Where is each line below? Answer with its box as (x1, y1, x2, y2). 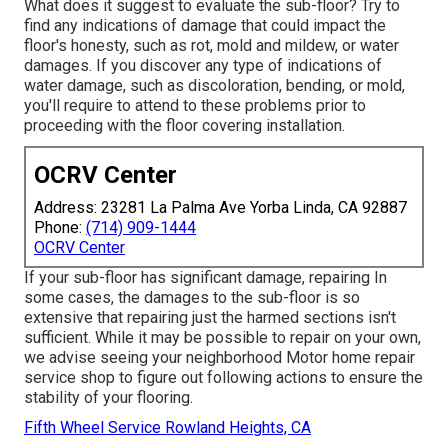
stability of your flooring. (24, 387, 193, 407)
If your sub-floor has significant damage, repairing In (24, 267, 387, 287)
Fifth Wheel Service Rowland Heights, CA (24, 417, 311, 437)
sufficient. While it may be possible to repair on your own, (24, 327, 421, 347)
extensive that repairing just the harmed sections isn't (24, 307, 396, 327)
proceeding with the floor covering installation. (24, 115, 345, 135)
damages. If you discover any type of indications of (24, 55, 382, 75)
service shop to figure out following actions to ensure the (24, 367, 423, 387)
